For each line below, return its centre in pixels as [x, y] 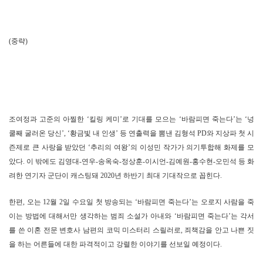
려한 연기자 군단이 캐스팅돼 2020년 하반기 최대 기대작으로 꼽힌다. [115, 176]
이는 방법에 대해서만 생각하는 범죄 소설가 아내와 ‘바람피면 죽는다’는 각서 [131, 216]
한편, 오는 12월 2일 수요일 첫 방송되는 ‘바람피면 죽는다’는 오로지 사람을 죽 [131, 202]
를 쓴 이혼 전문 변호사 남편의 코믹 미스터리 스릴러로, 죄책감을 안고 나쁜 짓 [131, 230]
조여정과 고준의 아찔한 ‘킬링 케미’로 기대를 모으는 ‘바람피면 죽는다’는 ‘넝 [131, 119]
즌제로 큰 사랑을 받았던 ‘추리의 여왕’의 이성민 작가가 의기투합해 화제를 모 [131, 148]
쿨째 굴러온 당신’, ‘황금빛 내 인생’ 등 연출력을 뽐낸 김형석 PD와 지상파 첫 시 [131, 134]
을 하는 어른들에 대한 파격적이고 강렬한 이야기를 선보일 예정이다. [115, 245]
